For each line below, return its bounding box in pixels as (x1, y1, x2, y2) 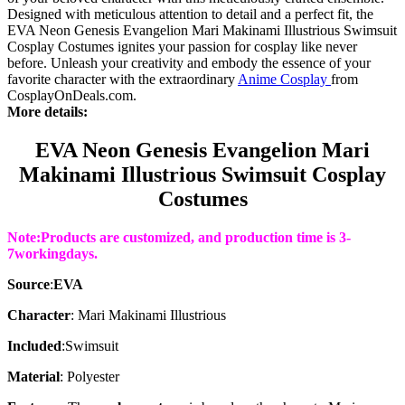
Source (7, 276, 50, 292)
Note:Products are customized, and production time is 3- (7, 229, 351, 245)
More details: (7, 103, 88, 119)
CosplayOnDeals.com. (7, 87, 137, 103)
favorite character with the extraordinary (7, 71, 238, 87)
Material (7, 368, 60, 384)
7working (7, 245, 66, 261)
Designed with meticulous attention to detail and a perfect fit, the (7, 5, 373, 22)
